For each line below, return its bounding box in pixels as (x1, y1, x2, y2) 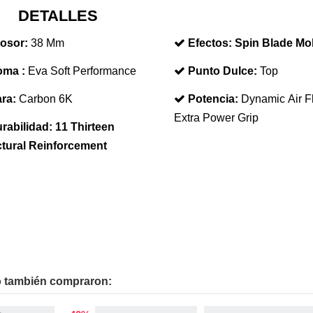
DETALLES (17, 6, 98, 24)
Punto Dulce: (187, 64, 257, 77)
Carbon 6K (18, 92, 73, 105)
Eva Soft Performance (27, 64, 136, 77)
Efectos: (187, 36, 232, 49)
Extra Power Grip (173, 112, 259, 124)
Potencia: (187, 92, 238, 105)
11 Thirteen (54, 120, 115, 133)
